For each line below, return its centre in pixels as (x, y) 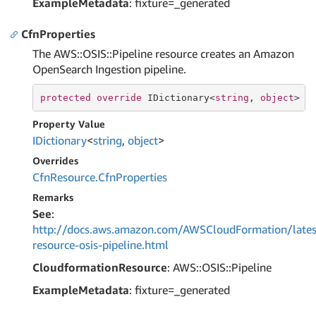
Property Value (69, 124)
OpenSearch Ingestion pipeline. (109, 69)
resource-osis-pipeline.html (101, 245)
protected (65, 97)
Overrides (55, 160)
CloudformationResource (100, 267)
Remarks (53, 197)
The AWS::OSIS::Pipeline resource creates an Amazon (163, 54)
